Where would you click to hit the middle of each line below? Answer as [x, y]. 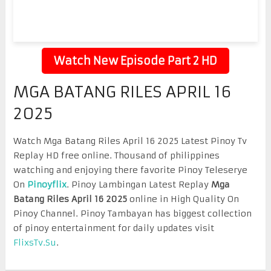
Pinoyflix [47, 184]
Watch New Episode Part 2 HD [135, 60]
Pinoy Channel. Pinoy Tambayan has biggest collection [132, 213]
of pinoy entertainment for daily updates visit [113, 228]
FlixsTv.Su [34, 242]
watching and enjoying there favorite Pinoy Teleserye [130, 170]
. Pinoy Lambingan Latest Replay [137, 184]
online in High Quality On [183, 199]
